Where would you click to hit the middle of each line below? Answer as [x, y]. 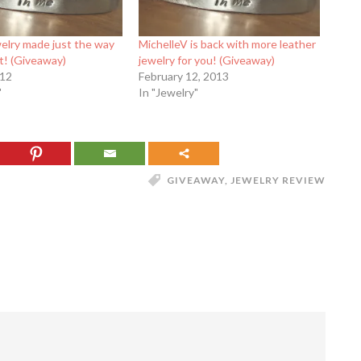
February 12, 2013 [184, 77]
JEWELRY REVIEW [278, 180]
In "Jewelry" [169, 93]
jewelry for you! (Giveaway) [207, 60]
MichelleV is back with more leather [228, 44]
